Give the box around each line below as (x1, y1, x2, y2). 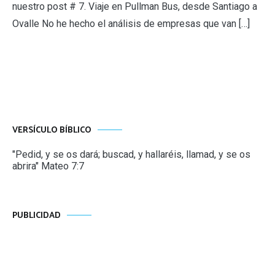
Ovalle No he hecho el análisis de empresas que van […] (12, 17, 250, 29)
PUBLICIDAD (12, 208, 61, 223)
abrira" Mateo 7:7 (12, 160, 84, 172)
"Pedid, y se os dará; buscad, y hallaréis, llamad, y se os (12, 148, 250, 160)
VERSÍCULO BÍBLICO (12, 123, 91, 137)
